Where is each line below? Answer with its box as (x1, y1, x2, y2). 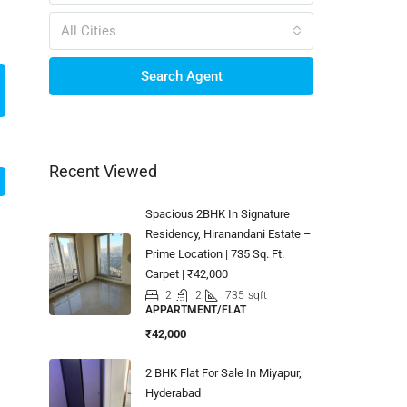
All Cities (61, 22, 116, 39)
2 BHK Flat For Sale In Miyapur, (145, 365, 302, 380)
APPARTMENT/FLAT (145, 303, 246, 316)
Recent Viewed (49, 161, 157, 181)
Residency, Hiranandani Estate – (145, 226, 312, 241)
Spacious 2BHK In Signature (145, 206, 290, 221)
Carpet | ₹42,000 (145, 266, 228, 281)
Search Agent (140, 67, 223, 84)
